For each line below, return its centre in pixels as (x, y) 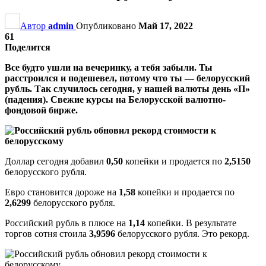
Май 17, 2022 (166, 26)
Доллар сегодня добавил (56, 161)
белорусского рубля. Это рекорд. (183, 233)
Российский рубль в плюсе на (66, 223)
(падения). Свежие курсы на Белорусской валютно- (115, 99)
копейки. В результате (192, 223)
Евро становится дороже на (62, 192)
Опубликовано (107, 26)
